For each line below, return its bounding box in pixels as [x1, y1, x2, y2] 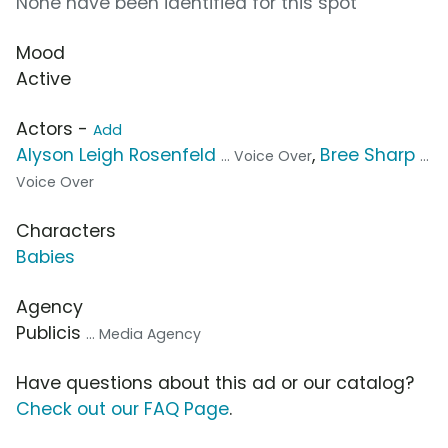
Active [16, 67, 71, 92]
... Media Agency [86, 324, 201, 345]
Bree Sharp [320, 143, 415, 168]
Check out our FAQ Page [16, 397, 229, 422]
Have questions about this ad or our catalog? [16, 371, 414, 396]
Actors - [16, 117, 93, 142]
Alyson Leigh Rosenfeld [16, 143, 216, 168]
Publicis [16, 321, 86, 346]
